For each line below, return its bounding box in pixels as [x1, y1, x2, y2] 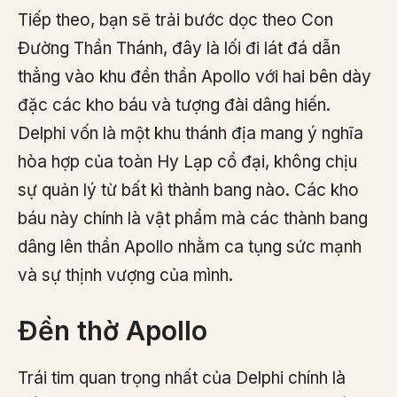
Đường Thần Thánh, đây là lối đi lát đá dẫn [18, 37, 340, 58]
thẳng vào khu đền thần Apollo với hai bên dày [18, 66, 371, 87]
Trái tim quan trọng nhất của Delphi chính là [18, 368, 346, 389]
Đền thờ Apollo [18, 315, 207, 347]
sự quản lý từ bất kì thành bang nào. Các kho [18, 179, 359, 200]
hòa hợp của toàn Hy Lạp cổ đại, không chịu [18, 151, 357, 172]
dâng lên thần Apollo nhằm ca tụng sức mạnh [18, 236, 362, 257]
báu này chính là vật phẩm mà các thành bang [18, 207, 368, 229]
